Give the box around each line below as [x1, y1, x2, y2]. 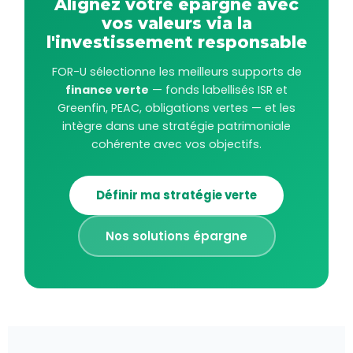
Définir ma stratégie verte [96, 187, 257, 204]
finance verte [65, 82, 149, 98]
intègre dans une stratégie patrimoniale [62, 118, 291, 135]
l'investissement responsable [46, 32, 307, 53]
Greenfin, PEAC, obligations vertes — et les [58, 100, 295, 117]
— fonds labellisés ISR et [149, 82, 288, 98]
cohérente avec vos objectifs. [91, 136, 262, 153]
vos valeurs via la [101, 13, 252, 34]
